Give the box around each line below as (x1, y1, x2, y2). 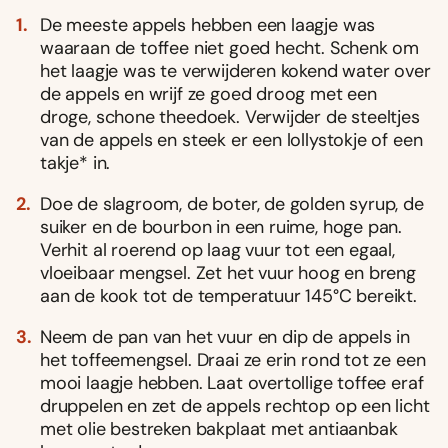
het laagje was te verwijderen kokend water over (40, 58, 431, 83)
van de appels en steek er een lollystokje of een (40, 127, 423, 152)
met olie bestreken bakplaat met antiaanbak (40, 416, 398, 441)
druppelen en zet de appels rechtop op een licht (40, 393, 430, 418)
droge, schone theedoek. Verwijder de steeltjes (40, 104, 420, 129)
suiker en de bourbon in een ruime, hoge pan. (40, 214, 403, 239)
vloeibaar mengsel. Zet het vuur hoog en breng (40, 260, 416, 285)
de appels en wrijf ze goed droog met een (40, 81, 377, 106)
